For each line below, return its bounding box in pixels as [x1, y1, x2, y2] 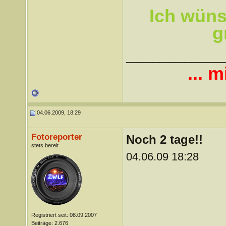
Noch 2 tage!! [126, 133, 203, 146]
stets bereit [31, 142, 59, 148]
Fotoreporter [31, 132, 82, 142]
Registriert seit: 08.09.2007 [31, 212, 97, 218]
